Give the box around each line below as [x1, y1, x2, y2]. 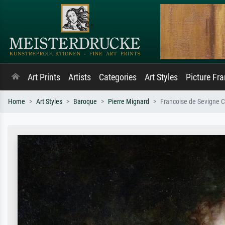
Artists [68, 72, 91, 82]
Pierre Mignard [108, 97, 149, 106]
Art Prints [28, 72, 60, 82]
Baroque [73, 97, 97, 106]
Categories [99, 72, 137, 82]
